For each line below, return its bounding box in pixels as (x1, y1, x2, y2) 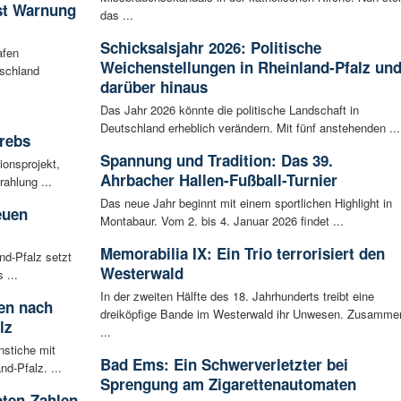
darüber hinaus (99, 75, 208, 98)
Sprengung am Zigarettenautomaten (99, 372, 356, 395)
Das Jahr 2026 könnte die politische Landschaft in (99, 100, 359, 118)
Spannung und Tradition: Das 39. (99, 149, 333, 171)
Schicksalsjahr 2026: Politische (99, 36, 321, 58)
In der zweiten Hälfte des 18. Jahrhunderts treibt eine (99, 286, 374, 304)
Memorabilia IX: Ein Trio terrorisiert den (99, 242, 385, 264)
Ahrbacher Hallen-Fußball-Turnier (99, 168, 337, 191)
